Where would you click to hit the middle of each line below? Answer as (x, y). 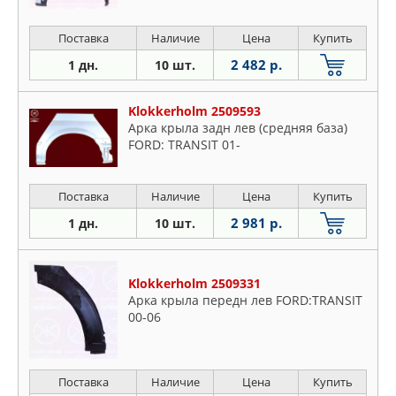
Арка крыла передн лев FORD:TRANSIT (245, 300)
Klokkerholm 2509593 (194, 111)
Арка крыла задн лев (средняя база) (238, 128)
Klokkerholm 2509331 (194, 283)
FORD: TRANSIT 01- (184, 145)
